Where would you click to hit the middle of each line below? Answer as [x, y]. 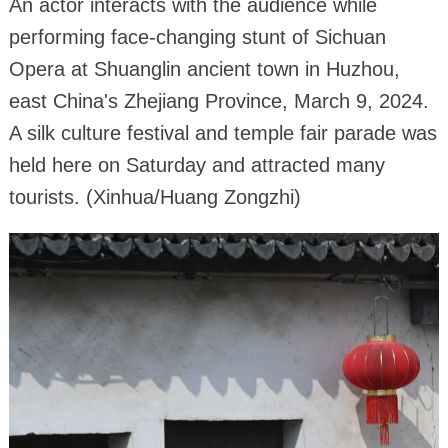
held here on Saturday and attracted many [196, 164]
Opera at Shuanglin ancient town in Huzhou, [204, 68]
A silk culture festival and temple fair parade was [222, 132]
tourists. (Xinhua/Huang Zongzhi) [154, 196]
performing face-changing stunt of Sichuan [197, 36]
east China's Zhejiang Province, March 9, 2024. [218, 100]
